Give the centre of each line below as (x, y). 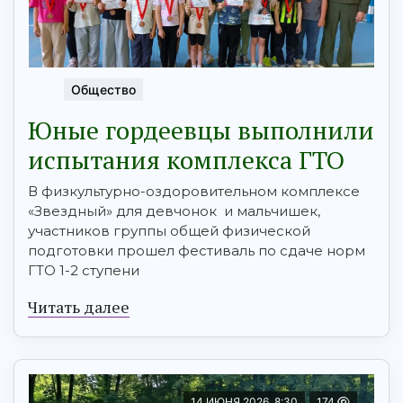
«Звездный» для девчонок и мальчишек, (174, 210)
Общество (103, 89)
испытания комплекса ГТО (186, 159)
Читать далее (79, 306)
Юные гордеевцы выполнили (201, 130)
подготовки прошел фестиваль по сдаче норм (197, 250)
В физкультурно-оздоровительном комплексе (194, 191)
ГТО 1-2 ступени (84, 270)
